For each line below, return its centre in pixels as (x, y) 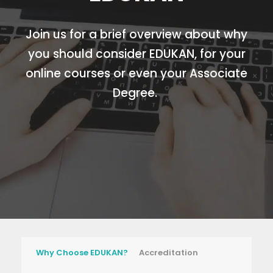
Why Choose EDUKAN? (82, 253)
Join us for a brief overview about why (136, 35)
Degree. (136, 93)
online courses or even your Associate (136, 74)
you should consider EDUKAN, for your (136, 54)
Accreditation (168, 253)
